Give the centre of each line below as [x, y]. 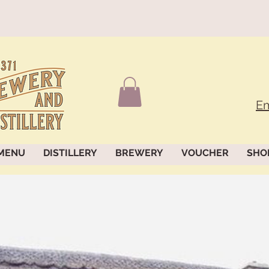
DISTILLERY [70, 153]
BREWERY [139, 153]
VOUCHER [205, 153]
